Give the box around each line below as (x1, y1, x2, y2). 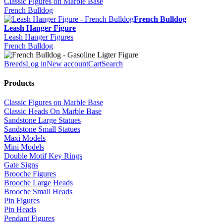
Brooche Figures (4, 169, 56, 178)
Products (4, 79, 34, 88)
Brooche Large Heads (4, 178, 73, 187)
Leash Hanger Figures (4, 32, 73, 41)
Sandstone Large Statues (4, 116, 81, 125)
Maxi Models (4, 134, 46, 143)
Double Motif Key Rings (4, 152, 82, 161)
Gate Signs (4, 161, 38, 169)
